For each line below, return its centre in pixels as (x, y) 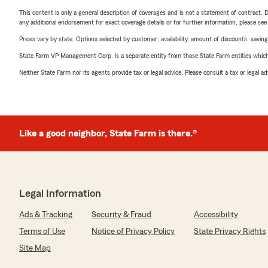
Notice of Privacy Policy (133, 232)
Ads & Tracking (46, 215)
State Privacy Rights (230, 232)
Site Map (35, 248)
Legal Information (60, 193)
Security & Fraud (121, 215)
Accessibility (216, 215)
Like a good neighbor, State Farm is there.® (108, 133)
